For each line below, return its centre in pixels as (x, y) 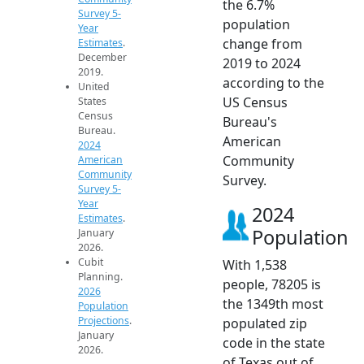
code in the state (274, 342)
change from (262, 43)
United (94, 87)
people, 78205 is (272, 284)
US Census (255, 102)
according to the (273, 82)
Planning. (100, 277)
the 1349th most (273, 303)
